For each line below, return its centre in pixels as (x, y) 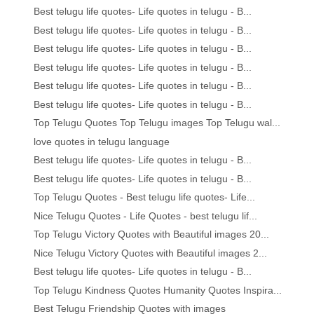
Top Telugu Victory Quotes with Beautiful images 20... (152, 234)
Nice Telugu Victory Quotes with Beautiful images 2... (151, 253)
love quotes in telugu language (102, 141)
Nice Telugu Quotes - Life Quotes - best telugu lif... (146, 216)
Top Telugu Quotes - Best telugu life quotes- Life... (145, 197)
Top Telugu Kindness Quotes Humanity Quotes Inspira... (158, 290)
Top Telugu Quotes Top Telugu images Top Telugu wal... (157, 123)
